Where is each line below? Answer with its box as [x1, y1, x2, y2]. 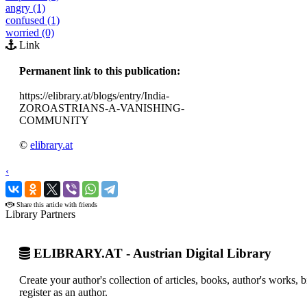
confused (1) [5, 14, 60, 27]
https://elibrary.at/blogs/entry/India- [19, 90, 169, 102]
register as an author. [19, 286, 108, 298]
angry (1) [5, 2, 45, 14]
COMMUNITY [19, 114, 89, 127]
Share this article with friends [14, 201, 97, 209]
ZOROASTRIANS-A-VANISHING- [19, 102, 184, 114]
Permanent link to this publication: [19, 65, 180, 77]
